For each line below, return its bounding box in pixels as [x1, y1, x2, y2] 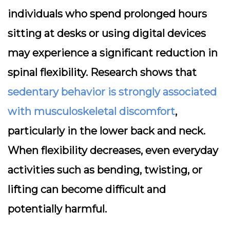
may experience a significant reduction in [8, 47, 218, 59]
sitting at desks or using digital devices [8, 27, 206, 40]
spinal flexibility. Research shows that [8, 66, 197, 79]
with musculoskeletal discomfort [8, 105, 175, 118]
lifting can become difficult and [8, 183, 166, 196]
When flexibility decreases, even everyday [8, 144, 218, 157]
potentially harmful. [8, 203, 107, 215]
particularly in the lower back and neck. [8, 125, 205, 137]
